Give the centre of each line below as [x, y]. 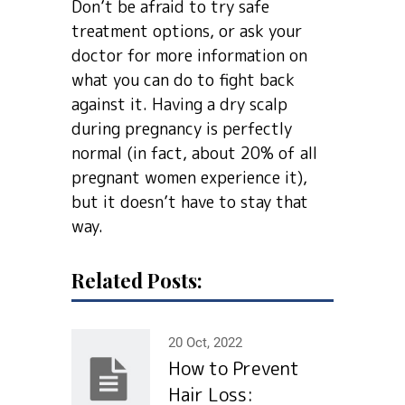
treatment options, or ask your [187, 31]
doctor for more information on [189, 56]
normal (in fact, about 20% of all [194, 153]
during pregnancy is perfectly [182, 129]
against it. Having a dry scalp [179, 104]
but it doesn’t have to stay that [190, 202]
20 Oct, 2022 [205, 343]
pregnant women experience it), [189, 178]
